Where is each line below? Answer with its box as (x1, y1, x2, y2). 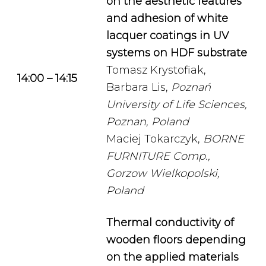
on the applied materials (106, 251, 239, 264)
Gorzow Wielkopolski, (106, 167, 220, 180)
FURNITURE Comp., (106, 150, 210, 163)
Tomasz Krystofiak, (106, 64, 206, 77)
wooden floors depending (106, 233, 246, 246)
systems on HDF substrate (106, 46, 247, 59)
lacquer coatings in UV (106, 29, 229, 42)
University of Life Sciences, (106, 98, 247, 111)
